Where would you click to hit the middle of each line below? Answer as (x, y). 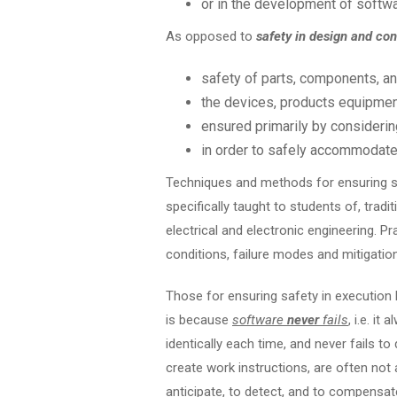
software (260, 320)
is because (199, 320)
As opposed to (211, 36)
